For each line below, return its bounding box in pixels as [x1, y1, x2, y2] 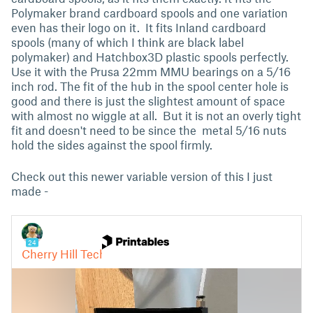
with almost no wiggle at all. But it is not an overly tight [11, 108, 301, 122]
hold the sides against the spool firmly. [11, 137, 215, 152]
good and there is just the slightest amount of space [11, 93, 285, 108]
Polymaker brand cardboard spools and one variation [11, 5, 288, 20]
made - [11, 183, 51, 198]
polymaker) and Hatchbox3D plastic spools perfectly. [11, 49, 289, 64]
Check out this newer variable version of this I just [11, 168, 272, 183]
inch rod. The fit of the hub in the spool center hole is [11, 78, 289, 93]
